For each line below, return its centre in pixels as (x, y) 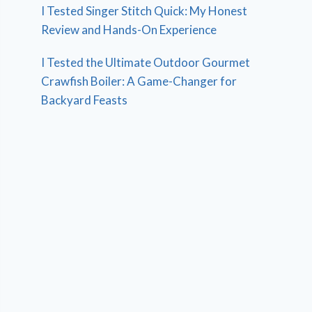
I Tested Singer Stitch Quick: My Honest (145, 10)
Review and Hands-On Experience (129, 29)
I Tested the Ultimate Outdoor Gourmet (146, 62)
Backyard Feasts (85, 100)
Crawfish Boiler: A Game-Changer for (139, 81)
